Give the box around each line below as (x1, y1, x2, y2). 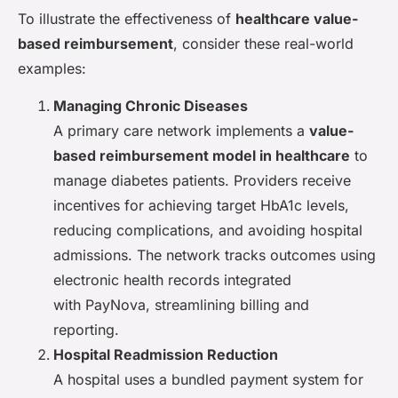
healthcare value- (235, 9, 358, 28)
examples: (18, 59, 86, 77)
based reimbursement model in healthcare (53, 147, 350, 165)
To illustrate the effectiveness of (18, 9, 235, 28)
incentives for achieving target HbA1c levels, (53, 196, 349, 215)
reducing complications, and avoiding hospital (53, 221, 362, 240)
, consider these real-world (173, 34, 354, 52)
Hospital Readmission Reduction (53, 346, 278, 364)
